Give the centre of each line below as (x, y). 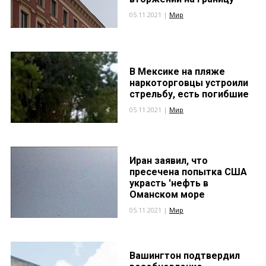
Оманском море (167, 194)
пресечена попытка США (188, 172)
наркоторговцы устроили (189, 83)
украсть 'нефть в (169, 183)
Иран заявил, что (169, 161)
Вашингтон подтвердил (185, 256)
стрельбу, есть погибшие (189, 94)
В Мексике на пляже (177, 72)
